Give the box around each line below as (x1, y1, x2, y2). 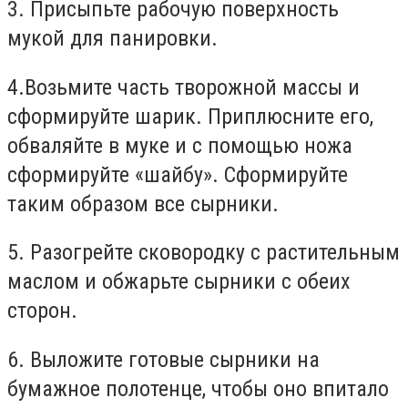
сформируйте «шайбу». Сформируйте (7, 161, 348, 188)
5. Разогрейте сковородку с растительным (7, 240, 400, 266)
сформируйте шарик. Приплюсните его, (7, 103, 373, 129)
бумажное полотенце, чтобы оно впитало (7, 375, 389, 402)
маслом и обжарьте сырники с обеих (7, 269, 351, 295)
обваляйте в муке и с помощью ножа (7, 132, 352, 158)
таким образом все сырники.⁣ (7, 190, 279, 217)
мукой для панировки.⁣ (7, 25, 218, 52)
